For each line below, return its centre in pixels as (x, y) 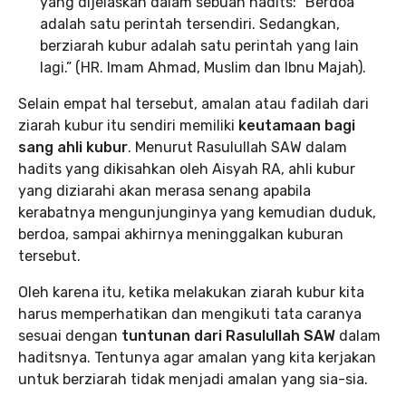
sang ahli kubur (73, 148)
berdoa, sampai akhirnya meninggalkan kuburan (181, 235)
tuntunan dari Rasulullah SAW (228, 336)
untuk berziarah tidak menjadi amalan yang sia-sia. (193, 380)
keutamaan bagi (297, 126)
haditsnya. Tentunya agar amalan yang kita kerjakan (197, 358)
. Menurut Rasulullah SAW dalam (237, 148)
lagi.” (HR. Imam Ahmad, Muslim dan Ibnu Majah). (203, 68)
